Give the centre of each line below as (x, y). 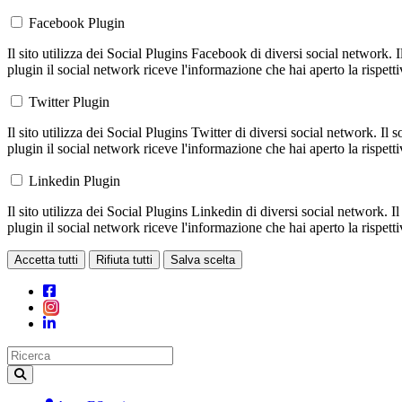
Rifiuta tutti (124, 260)
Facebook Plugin (77, 23)
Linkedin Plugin (74, 181)
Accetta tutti (46, 260)
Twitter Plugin (69, 102)
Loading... (35, 276)
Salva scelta (203, 260)
